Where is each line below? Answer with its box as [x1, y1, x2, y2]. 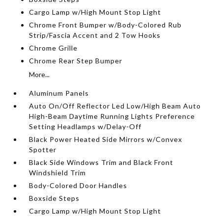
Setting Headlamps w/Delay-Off [29, 122, 142, 131]
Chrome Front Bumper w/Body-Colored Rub [29, 21, 182, 29]
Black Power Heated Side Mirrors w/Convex [29, 135, 183, 143]
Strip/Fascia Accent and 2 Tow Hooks [29, 31, 161, 39]
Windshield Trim [29, 168, 86, 177]
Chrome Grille [29, 44, 78, 52]
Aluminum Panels [29, 89, 89, 97]
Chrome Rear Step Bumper [29, 56, 123, 65]
